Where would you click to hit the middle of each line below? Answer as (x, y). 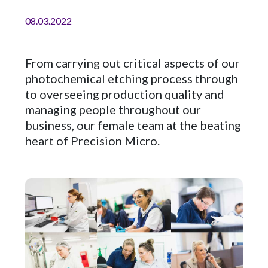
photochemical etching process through (132, 78)
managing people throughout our (113, 109)
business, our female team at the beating (133, 125)
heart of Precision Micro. (92, 141)
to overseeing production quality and (125, 94)
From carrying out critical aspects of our (133, 63)
